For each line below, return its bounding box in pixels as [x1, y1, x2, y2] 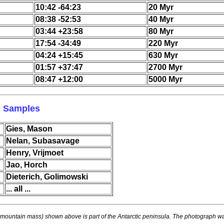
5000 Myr [148, 75, 182, 83]
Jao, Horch [6, 160, 47, 169]
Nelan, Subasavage [6, 136, 79, 145]
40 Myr [148, 15, 173, 23]
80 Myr [148, 27, 173, 35]
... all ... [6, 184, 30, 193]
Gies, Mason [6, 124, 52, 133]
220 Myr [148, 39, 178, 47]
